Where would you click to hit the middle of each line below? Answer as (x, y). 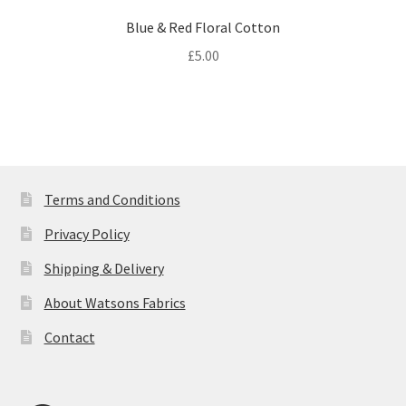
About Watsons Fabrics (115, 303)
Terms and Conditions (112, 200)
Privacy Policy (87, 234)
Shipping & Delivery (104, 269)
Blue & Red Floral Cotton (203, 27)
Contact (69, 338)
